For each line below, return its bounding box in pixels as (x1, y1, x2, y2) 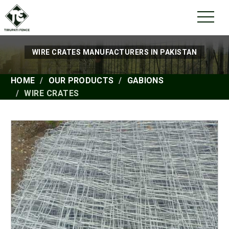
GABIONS (127, 75, 164, 85)
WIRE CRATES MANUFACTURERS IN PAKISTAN (32, 48, 197, 56)
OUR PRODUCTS (48, 75, 114, 85)
